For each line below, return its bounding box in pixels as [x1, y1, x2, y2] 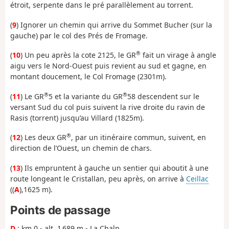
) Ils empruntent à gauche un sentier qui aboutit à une [20, 163, 209, 173]
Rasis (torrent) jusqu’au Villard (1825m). [10, 112, 144, 123]
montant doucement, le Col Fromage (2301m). [10, 72, 167, 82]
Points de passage [10, 203, 110, 217]
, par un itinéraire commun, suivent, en [71, 132, 206, 143]
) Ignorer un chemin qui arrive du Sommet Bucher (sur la [16, 19, 212, 30]
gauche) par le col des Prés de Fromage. [10, 30, 148, 40]
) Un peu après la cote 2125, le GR [20, 50, 136, 60]
